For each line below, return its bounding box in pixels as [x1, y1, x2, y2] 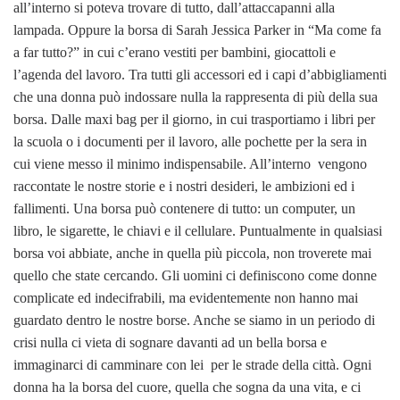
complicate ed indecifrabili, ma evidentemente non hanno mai [13, 289, 358, 305]
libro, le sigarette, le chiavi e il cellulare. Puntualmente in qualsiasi [13, 222, 382, 238]
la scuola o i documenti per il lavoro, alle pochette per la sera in [13, 133, 367, 149]
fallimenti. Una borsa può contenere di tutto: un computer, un [13, 200, 355, 216]
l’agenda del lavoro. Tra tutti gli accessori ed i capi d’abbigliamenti [13, 66, 387, 82]
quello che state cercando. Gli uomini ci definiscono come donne [13, 267, 377, 283]
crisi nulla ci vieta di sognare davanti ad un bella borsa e [13, 334, 327, 350]
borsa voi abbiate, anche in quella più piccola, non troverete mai [13, 245, 371, 261]
